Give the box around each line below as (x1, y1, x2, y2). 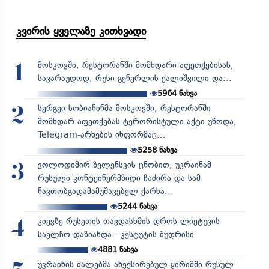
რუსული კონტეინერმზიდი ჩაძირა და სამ (37, 173, 201, 184)
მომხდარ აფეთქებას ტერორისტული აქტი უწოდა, (37, 116, 237, 127)
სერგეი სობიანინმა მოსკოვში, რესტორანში (37, 103, 211, 114)
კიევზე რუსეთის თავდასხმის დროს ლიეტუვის (37, 216, 220, 227)
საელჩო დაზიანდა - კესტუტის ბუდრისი (37, 229, 194, 240)
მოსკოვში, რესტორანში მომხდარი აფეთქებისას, (37, 60, 234, 71)
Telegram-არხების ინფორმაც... (37, 130, 166, 141)
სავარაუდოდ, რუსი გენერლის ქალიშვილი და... (37, 73, 232, 84)
